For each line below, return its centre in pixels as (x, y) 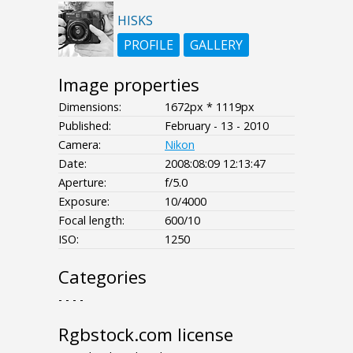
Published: (85, 125)
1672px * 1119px (210, 106)
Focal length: (91, 220)
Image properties (129, 84)
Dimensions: (90, 106)
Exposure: (84, 201)
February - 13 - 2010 (217, 125)
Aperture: (82, 182)
